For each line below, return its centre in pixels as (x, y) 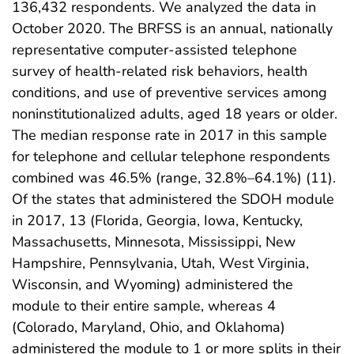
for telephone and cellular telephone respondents (171, 157)
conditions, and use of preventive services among (169, 93)
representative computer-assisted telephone (154, 50)
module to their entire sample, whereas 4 (144, 306)
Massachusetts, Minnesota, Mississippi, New (154, 242)
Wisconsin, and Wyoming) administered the (153, 285)
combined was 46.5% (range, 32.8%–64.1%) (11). (174, 178)
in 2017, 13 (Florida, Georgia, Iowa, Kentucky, (157, 221)
